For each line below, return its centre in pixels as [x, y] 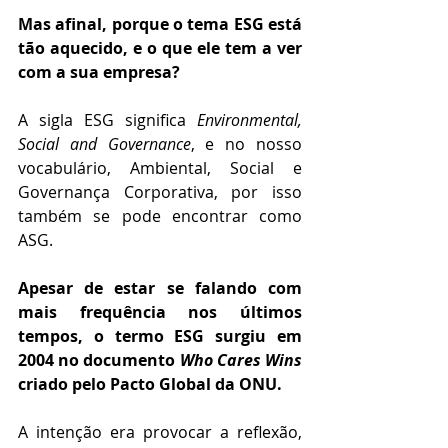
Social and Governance [104, 144]
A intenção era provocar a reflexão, [160, 432]
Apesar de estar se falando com [160, 288]
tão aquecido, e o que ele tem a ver [160, 48]
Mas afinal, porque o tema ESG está [160, 24]
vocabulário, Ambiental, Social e [160, 168]
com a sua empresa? [99, 72]
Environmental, [249, 120]
